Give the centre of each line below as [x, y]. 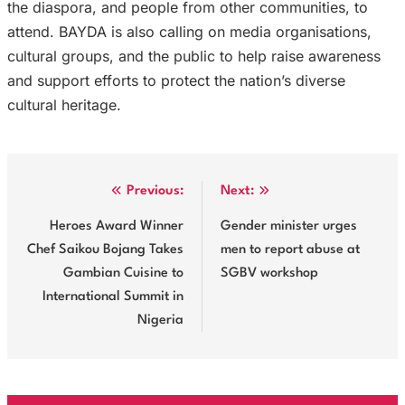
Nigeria [160, 320]
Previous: [155, 191]
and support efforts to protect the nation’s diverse [176, 80]
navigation [73, 228]
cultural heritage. [64, 104]
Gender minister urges [289, 226]
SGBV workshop [269, 273]
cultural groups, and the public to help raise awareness [194, 56]
